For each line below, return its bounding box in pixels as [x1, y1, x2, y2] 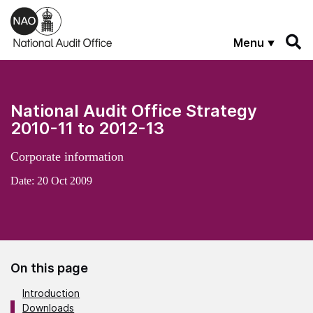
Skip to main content [10, 6, 108, 18]
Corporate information [10, 149, 124, 163]
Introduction [22, 286, 80, 299]
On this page [10, 260, 88, 275]
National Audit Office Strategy [10, 100, 257, 121]
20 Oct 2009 [37, 174, 92, 187]
